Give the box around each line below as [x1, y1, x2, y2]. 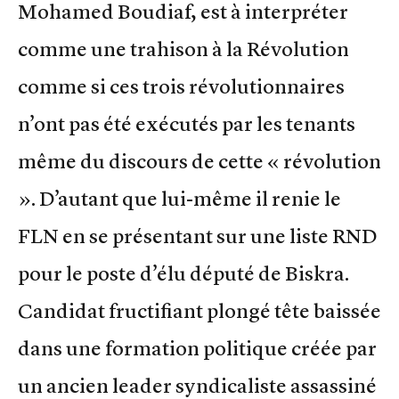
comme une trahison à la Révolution [18, 36, 349, 61]
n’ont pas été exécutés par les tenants [18, 110, 355, 136]
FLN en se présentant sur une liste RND [18, 223, 378, 248]
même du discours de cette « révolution [18, 148, 381, 174]
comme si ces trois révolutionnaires [18, 73, 345, 99]
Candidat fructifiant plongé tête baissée [18, 297, 381, 323]
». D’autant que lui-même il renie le [18, 185, 341, 211]
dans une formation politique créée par [18, 335, 377, 361]
